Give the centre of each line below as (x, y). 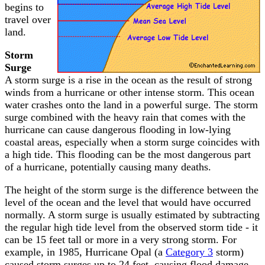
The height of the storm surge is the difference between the (132, 190)
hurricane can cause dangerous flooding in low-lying (118, 130)
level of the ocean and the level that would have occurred (128, 202)
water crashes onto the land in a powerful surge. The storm (131, 105)
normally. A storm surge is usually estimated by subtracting (132, 215)
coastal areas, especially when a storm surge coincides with (132, 142)
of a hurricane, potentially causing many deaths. (108, 167)
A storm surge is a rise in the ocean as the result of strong (128, 80)
